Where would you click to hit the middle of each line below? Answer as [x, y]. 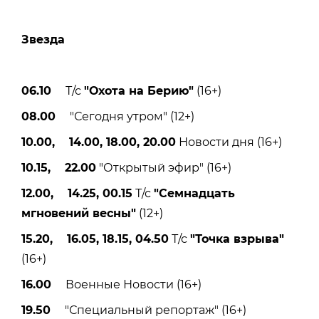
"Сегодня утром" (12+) [125, 116]
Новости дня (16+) [229, 142]
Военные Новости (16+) [126, 284]
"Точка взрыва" [237, 239]
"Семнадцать [194, 193]
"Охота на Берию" [139, 90]
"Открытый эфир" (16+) [164, 167]
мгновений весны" [79, 213]
